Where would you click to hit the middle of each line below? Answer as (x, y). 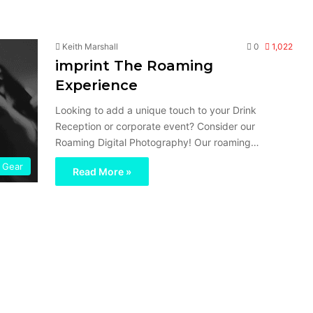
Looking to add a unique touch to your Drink (156, 110)
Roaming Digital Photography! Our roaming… (157, 142)
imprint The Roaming (134, 66)
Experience (96, 85)
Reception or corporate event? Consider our (155, 126)
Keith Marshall (90, 46)
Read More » (102, 172)
